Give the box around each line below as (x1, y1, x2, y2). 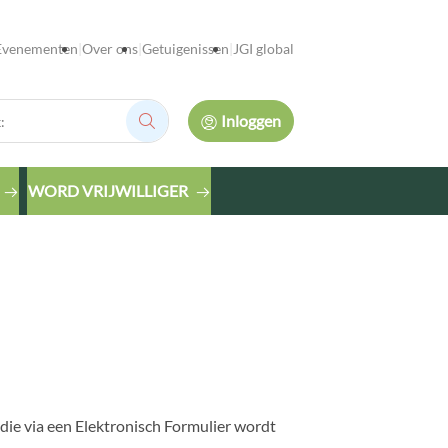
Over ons (81, 40, 138, 57)
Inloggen (220, 111, 281, 130)
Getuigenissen (141, 40, 229, 57)
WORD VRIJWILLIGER (28, 181, 188, 200)
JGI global (232, 40, 294, 57)
